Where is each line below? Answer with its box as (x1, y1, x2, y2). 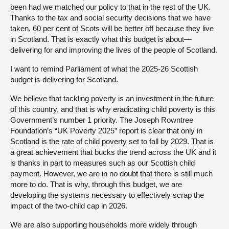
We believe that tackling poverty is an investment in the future (10, 94, 214, 103)
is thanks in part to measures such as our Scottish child (10, 158, 195, 167)
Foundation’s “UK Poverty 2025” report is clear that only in (10, 126, 202, 135)
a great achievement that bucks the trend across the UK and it (10, 147, 216, 156)
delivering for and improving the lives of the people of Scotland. (10, 45, 217, 54)
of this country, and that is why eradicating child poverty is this (10, 104, 215, 113)
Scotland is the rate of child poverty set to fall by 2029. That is (10, 136, 214, 146)
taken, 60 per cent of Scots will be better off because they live (10, 24, 214, 33)
